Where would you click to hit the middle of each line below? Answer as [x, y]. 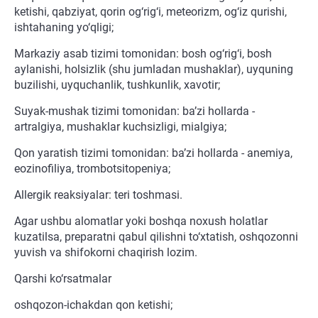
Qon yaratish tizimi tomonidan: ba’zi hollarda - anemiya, [153, 153]
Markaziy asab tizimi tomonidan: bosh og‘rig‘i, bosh [143, 54]
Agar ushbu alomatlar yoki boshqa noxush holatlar [141, 221]
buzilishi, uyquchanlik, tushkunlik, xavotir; [117, 85]
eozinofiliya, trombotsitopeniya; [92, 169]
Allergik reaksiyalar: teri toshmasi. [98, 195]
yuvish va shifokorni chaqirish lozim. [106, 253]
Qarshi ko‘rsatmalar [63, 279]
